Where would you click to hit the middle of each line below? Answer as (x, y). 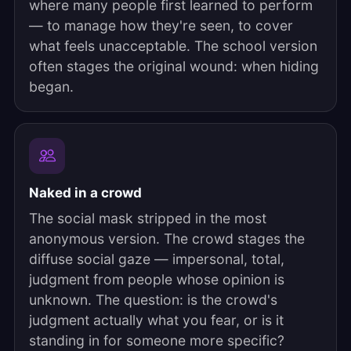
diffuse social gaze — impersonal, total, (157, 259)
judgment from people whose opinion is (157, 279)
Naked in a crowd (85, 193)
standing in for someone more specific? (157, 340)
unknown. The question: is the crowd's (153, 300)
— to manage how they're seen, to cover (161, 25)
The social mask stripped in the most (148, 218)
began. (51, 87)
